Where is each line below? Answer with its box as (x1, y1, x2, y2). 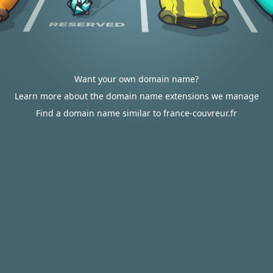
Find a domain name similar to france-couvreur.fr (36, 107, 237, 119)
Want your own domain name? (74, 73, 199, 85)
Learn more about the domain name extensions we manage (14, 90, 259, 102)
